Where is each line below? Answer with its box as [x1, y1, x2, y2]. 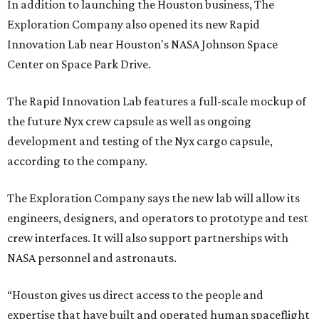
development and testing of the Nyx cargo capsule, [7, 134, 273, 149]
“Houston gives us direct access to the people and [7, 288, 263, 303]
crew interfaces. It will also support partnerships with [7, 231, 288, 246]
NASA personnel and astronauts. [7, 251, 177, 266]
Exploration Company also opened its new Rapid [7, 17, 260, 32]
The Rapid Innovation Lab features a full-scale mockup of [7, 94, 306, 109]
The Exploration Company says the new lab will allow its [7, 191, 300, 206]
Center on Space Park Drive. [7, 57, 151, 72]
